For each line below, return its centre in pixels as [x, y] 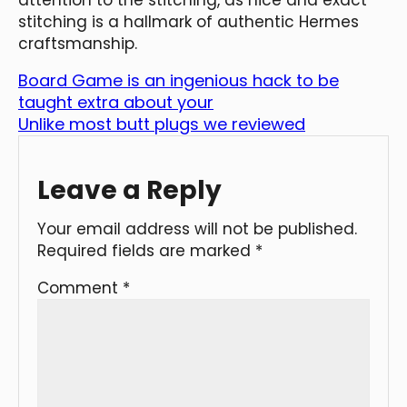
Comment [80, 288]
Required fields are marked [146, 250]
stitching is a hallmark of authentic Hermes [189, 21]
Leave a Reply [129, 190]
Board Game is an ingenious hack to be [179, 80]
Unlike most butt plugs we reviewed [162, 124]
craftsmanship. [78, 43]
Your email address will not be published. [197, 228]
